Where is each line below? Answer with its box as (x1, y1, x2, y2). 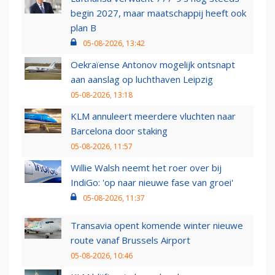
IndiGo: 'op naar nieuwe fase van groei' (71, 176, 233, 188)
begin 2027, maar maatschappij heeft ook (71, 6, 246, 19)
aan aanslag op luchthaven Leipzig (71, 72, 213, 85)
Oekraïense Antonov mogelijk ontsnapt (71, 58, 235, 71)
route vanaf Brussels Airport (71, 233, 190, 246)
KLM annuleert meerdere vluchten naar (71, 109, 236, 122)
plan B (71, 21, 96, 34)
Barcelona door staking (71, 124, 168, 137)
